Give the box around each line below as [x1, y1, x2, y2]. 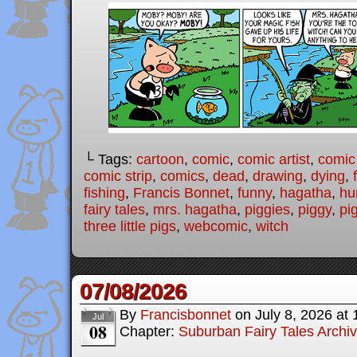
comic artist [237, 151, 310, 168]
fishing [84, 185, 125, 202]
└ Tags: [84, 151, 136, 168]
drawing [253, 168, 303, 185]
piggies [245, 202, 290, 218]
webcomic [184, 218, 248, 235]
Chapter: [120, 324, 178, 340]
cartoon [136, 151, 184, 168]
